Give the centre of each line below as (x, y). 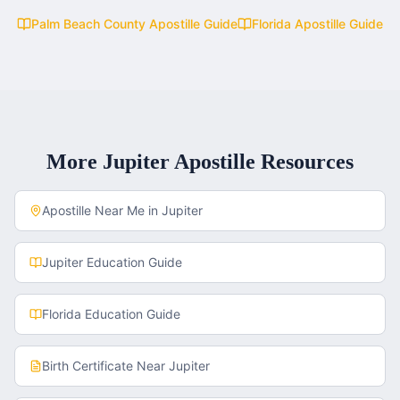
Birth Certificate (87, 366)
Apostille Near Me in (102, 210)
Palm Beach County (88, 24)
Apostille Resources (262, 162)
